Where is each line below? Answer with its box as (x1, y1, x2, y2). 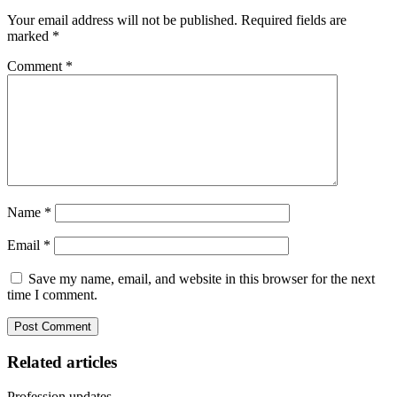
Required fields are (241, 12, 346, 28)
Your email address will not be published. (7, 12, 237, 28)
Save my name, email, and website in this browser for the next (28, 271, 375, 287)
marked (7, 28, 52, 44)
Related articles (7, 352, 117, 371)
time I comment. (7, 287, 97, 303)
